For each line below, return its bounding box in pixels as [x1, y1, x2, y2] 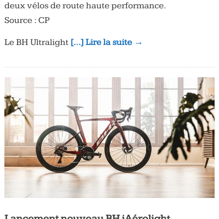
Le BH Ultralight [4, 36, 70, 48]
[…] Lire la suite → [70, 36, 143, 48]
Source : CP [4, 14, 50, 26]
